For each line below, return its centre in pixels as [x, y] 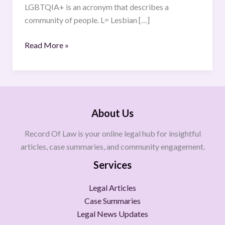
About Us [113, 113]
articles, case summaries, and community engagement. [113, 146]
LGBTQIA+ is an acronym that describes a [96, 7]
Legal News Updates [113, 214]
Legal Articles [113, 188]
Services [113, 165]
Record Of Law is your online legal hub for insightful [113, 133]
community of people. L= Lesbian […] [87, 20]
